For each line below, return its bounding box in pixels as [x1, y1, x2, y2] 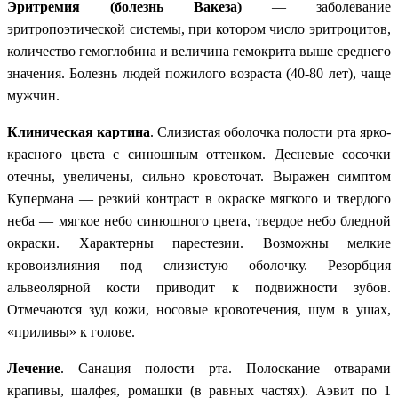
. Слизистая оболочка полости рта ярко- [150, 123, 391, 139]
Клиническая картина [7, 123, 150, 139]
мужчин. [7, 87, 60, 103]
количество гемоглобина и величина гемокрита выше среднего [7, 43, 391, 59]
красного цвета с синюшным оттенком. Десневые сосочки [7, 146, 391, 162]
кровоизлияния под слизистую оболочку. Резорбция [7, 257, 391, 273]
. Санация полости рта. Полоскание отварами [60, 360, 391, 376]
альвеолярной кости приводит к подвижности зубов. [7, 279, 391, 295]
